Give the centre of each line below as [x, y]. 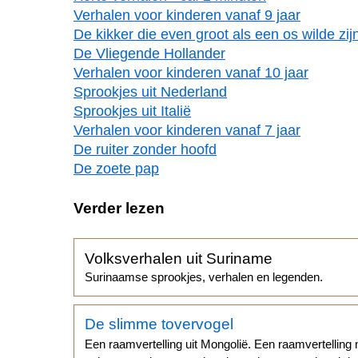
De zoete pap [116, 168]
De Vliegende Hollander [149, 53]
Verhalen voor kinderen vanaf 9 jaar [187, 15]
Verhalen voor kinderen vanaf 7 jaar [187, 130]
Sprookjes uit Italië [132, 111]
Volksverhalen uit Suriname [179, 258]
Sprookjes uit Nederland [150, 91]
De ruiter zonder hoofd [145, 149]
